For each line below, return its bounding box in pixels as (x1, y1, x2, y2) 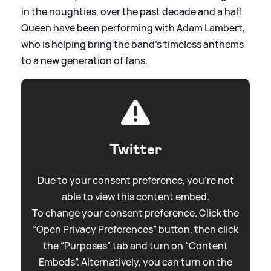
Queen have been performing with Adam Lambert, (21, 21, 245, 35)
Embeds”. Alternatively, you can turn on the (39, 255, 232, 269)
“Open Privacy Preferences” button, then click (33, 223, 238, 237)
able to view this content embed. (62, 190, 209, 204)
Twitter (109, 140, 162, 160)
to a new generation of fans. (21, 54, 148, 68)
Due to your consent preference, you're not (37, 174, 234, 188)
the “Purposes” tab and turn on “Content (43, 239, 228, 253)
